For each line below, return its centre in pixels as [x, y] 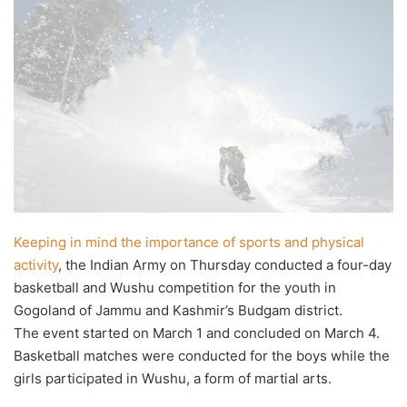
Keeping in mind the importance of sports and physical [189, 243]
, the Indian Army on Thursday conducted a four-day [225, 265]
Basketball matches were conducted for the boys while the [202, 356]
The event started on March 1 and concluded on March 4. [197, 333]
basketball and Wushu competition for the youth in [175, 288]
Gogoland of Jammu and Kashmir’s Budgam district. [178, 311]
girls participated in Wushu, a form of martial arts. [173, 379]
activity [36, 265]
